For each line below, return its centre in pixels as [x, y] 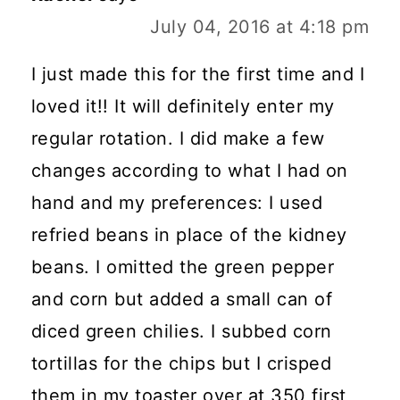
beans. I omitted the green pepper [183, 267]
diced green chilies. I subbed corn [181, 332]
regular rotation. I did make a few [178, 139]
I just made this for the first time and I [198, 75]
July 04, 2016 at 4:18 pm [260, 27]
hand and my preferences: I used [177, 203]
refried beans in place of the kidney [189, 235]
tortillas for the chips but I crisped [181, 364]
